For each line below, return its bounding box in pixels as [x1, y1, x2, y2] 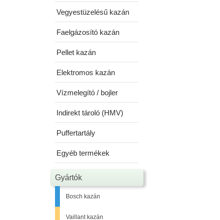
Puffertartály [56, 129, 95, 137]
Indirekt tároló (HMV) [56, 109, 123, 117]
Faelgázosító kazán [56, 28, 119, 36]
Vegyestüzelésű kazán [56, 8, 129, 16]
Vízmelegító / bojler [56, 88, 118, 97]
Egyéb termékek [56, 149, 110, 157]
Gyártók [55, 173, 82, 182]
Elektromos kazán [56, 68, 115, 77]
